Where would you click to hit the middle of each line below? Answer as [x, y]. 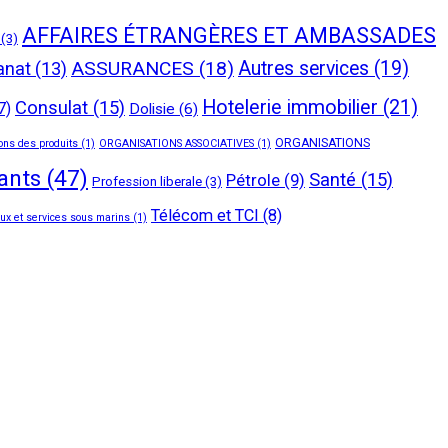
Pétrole [253, 179]
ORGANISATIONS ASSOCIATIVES [176, 143]
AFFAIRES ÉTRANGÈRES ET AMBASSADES [229, 35]
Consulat [51, 107]
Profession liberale [147, 181]
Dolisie [152, 108]
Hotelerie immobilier [290, 107]
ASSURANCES [132, 68]
